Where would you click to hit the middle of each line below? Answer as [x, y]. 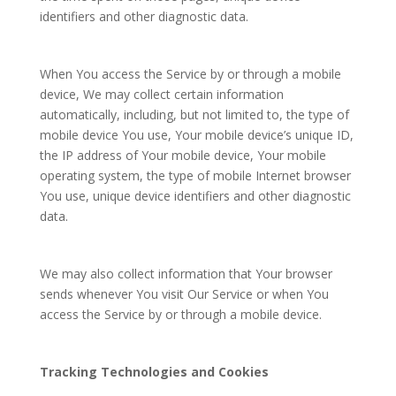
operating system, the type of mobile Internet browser [195, 175]
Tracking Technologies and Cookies [154, 372]
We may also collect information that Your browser [186, 274]
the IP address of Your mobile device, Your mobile [183, 155]
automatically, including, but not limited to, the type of [194, 114]
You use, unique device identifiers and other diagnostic [195, 196]
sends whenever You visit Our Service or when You [184, 294]
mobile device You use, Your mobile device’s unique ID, [196, 135]
